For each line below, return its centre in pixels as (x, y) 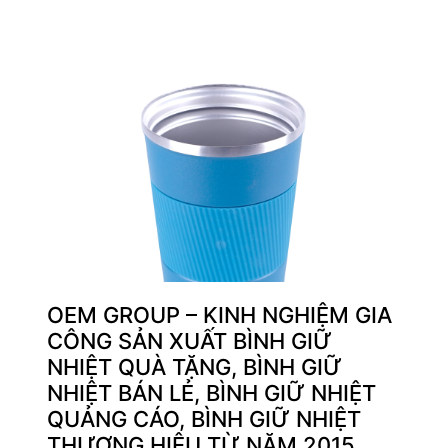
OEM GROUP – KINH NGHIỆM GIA (219, 315)
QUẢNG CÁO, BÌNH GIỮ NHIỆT (204, 419)
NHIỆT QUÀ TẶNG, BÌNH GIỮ (194, 367)
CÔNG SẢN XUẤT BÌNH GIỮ (189, 341)
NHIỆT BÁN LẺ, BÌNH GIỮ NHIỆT (211, 393)
